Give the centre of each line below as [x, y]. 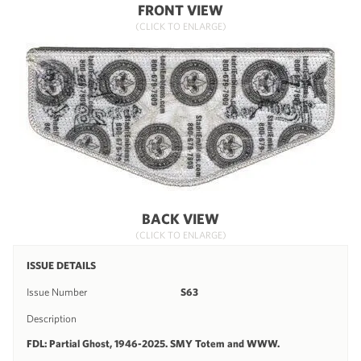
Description [52, 318]
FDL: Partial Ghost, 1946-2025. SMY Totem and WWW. [153, 343]
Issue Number [57, 292]
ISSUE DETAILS [61, 265]
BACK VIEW [180, 218]
